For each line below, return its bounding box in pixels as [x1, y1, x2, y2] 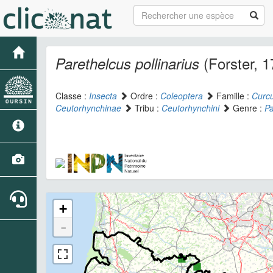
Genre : [230, 102, 264, 114]
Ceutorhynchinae [55, 102, 121, 114]
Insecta [89, 90, 117, 102]
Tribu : [132, 102, 161, 114]
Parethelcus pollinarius [55, 53, 199, 74]
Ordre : [128, 90, 160, 102]
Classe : [55, 90, 89, 102]
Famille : [214, 90, 252, 102]
